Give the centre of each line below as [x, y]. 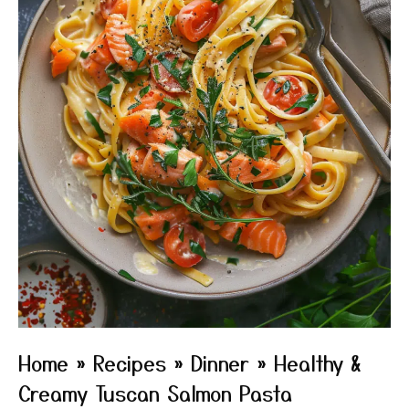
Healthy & [317, 362]
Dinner [220, 362]
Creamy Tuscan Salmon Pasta [155, 393]
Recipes [130, 362]
